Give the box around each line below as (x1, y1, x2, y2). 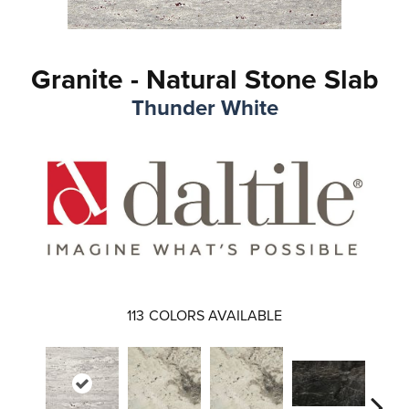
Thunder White (131, 91, 278, 124)
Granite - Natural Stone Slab (30, 59, 379, 100)
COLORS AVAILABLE (149, 304, 282, 326)
